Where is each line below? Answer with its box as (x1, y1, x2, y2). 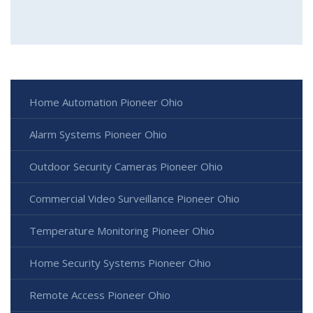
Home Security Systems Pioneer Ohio (29, 256, 211, 270)
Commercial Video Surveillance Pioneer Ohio (29, 191, 240, 206)
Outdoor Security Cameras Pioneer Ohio (29, 159, 223, 174)
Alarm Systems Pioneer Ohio (29, 127, 167, 142)
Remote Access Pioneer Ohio (29, 288, 170, 303)
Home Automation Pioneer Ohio (29, 95, 183, 110)
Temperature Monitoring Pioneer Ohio (29, 224, 214, 238)
